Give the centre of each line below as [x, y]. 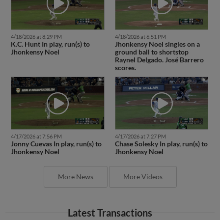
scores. [125, 67]
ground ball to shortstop [151, 52]
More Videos [143, 177]
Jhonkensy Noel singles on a [157, 44]
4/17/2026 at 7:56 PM [36, 137]
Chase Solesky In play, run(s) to [161, 144]
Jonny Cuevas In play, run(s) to [56, 144]
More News [75, 177]
